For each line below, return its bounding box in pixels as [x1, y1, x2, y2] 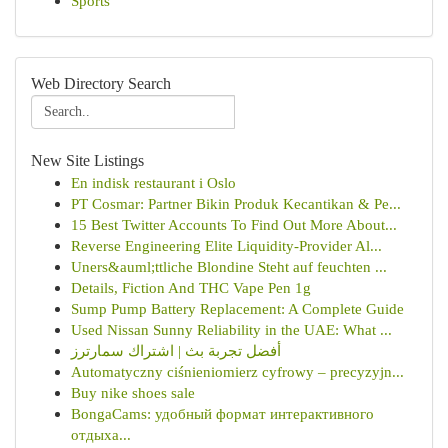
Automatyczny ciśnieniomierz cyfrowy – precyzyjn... [71, 363, 404, 380]
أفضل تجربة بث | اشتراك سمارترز [71, 342, 281, 359]
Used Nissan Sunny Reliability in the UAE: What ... [71, 321, 392, 338]
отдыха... [71, 426, 131, 443]
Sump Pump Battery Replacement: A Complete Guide [71, 300, 404, 317]
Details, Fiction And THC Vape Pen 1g [71, 279, 311, 296]
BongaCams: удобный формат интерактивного [71, 405, 374, 422]
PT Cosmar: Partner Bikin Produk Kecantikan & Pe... [71, 195, 401, 212]
